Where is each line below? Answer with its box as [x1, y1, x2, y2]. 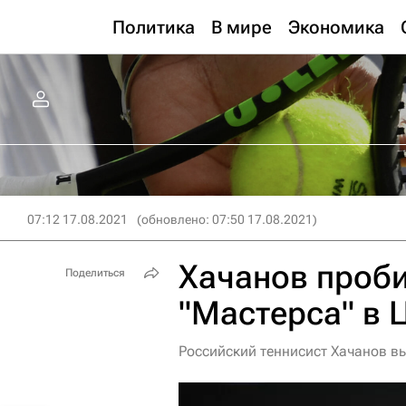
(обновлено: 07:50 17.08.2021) [137, 212, 317, 227]
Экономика [288, 16, 384, 38]
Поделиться [65, 266, 125, 279]
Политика [112, 16, 195, 38]
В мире [211, 16, 272, 38]
